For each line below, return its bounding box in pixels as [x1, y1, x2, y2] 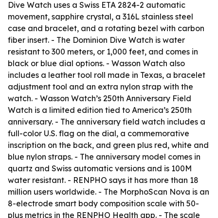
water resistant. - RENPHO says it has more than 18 [8, 175, 199, 185]
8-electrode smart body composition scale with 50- [8, 199, 199, 208]
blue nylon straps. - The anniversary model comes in [8, 152, 200, 162]
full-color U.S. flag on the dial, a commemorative [8, 128, 189, 138]
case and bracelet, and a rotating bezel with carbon [8, 23, 204, 33]
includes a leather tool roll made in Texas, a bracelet [8, 70, 205, 80]
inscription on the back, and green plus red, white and [8, 140, 209, 150]
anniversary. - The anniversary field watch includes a [8, 117, 205, 127]
